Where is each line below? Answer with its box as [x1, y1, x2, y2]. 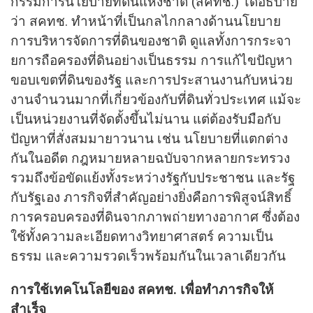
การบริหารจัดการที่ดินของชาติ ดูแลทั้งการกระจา [10, 33, 291, 50]
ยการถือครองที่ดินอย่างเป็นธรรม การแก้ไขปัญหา [10, 52, 293, 69]
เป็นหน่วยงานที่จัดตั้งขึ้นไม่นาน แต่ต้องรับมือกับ [10, 111, 281, 128]
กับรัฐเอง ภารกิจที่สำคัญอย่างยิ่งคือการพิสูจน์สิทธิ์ [10, 189, 292, 206]
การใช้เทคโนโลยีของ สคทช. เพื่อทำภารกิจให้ [10, 282, 274, 298]
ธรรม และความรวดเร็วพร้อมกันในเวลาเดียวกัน [10, 248, 286, 265]
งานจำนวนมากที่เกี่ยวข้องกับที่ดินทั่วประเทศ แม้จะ [10, 92, 301, 108]
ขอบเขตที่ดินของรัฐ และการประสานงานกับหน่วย [10, 72, 293, 89]
